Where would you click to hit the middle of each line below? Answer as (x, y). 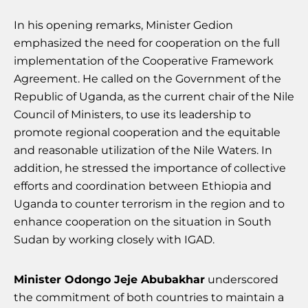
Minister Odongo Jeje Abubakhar (109, 280)
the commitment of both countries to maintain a (149, 298)
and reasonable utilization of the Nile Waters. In (143, 151)
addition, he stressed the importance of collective (150, 168)
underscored (242, 280)
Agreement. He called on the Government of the (147, 79)
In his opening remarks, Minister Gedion (123, 25)
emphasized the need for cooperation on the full (147, 43)
